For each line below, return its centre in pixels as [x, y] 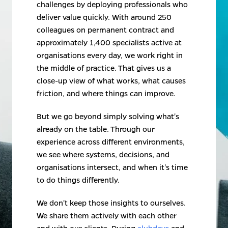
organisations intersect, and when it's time [112, 167]
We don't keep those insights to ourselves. [111, 203]
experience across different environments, [111, 142]
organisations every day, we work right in [110, 55]
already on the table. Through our [96, 129]
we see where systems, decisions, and [103, 154]
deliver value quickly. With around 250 [104, 17]
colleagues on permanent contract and [105, 30]
